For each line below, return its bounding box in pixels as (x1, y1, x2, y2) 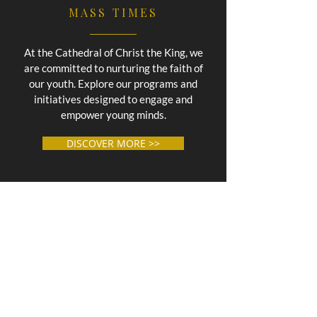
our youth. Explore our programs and (29, 77, 197, 90)
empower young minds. (60, 108, 166, 121)
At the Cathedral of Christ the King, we (23, 46, 203, 59)
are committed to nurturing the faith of (23, 62, 203, 74)
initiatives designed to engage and (34, 93, 192, 105)
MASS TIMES (68, 5, 158, 20)
